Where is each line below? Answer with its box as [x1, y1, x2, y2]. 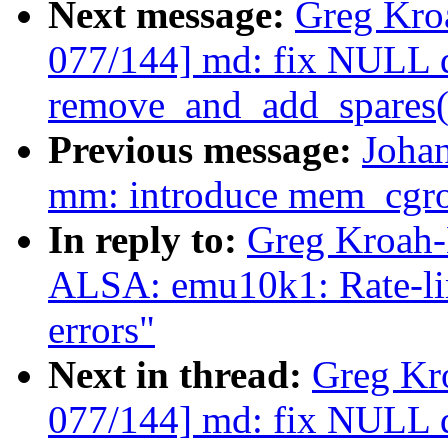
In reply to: [48, 218, 247, 262]
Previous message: [48, 128, 362, 172]
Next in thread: [48, 353, 312, 397]
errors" [48, 308, 155, 352]
